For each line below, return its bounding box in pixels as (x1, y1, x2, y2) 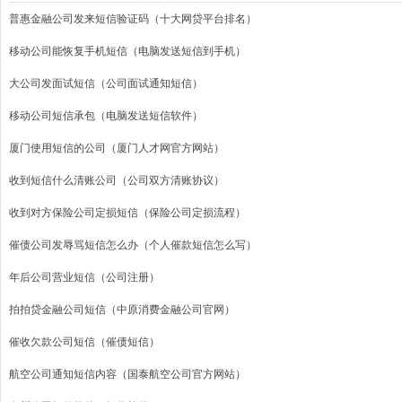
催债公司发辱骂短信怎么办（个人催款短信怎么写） (9, 238, 257, 251)
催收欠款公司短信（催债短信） (9, 335, 160, 348)
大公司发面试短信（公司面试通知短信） (9, 76, 203, 90)
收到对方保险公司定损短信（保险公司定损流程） (9, 205, 246, 219)
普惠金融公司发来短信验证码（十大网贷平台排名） (9, 12, 257, 25)
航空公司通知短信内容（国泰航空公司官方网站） (9, 367, 246, 380)
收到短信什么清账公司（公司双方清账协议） (9, 173, 224, 187)
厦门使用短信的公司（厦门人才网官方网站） (9, 141, 224, 154)
